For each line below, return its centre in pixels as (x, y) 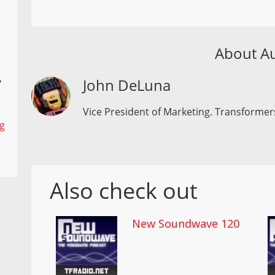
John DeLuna (127, 85)
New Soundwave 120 (186, 223)
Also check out (124, 190)
